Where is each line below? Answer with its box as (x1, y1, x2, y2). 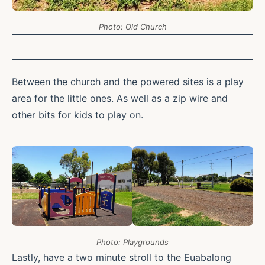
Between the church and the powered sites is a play (12, 76, 244, 88)
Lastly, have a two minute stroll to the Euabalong (12, 251, 231, 263)
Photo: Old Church (98, 22, 167, 32)
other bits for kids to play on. (12, 109, 143, 121)
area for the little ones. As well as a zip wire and (12, 92, 228, 105)
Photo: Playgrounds (96, 237, 169, 247)
